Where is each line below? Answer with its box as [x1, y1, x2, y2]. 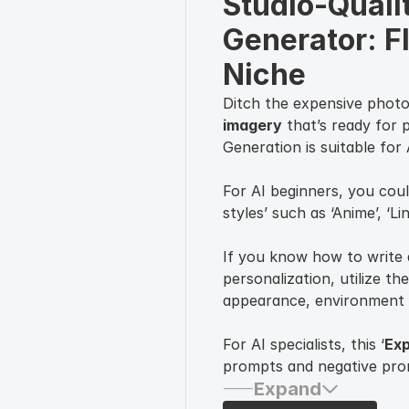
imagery [223, 116, 282, 134]
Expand [254, 378, 321, 400]
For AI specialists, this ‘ [223, 335, 384, 353]
